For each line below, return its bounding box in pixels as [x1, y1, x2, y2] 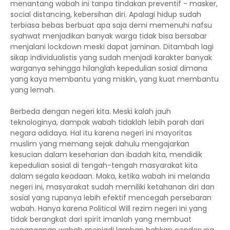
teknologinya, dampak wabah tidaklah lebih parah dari [10, 117, 204, 127]
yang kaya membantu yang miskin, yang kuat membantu [10, 74, 219, 84]
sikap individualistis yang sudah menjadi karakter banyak [10, 52, 212, 63]
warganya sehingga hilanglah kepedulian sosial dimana [10, 63, 207, 73]
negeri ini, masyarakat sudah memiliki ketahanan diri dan [10, 182, 215, 192]
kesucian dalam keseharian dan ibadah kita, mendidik [10, 149, 202, 160]
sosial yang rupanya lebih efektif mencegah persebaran [10, 193, 212, 203]
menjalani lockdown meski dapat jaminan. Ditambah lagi [10, 42, 214, 52]
